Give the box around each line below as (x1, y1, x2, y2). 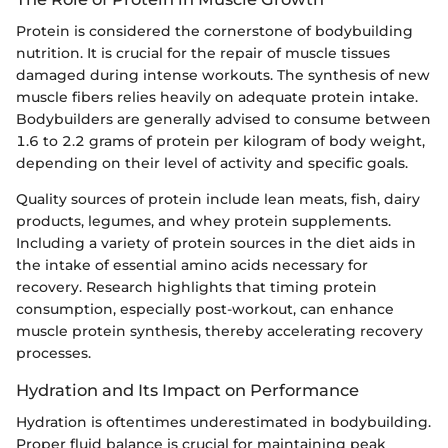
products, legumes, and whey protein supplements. (16, 211, 391, 230)
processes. (16, 343, 91, 362)
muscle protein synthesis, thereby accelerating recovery (16, 321, 423, 340)
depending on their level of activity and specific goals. (16, 153, 408, 172)
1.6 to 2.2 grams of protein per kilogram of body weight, (16, 131, 425, 150)
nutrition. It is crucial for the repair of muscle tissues (16, 43, 390, 62)
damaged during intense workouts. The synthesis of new (16, 65, 430, 84)
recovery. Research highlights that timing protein (16, 277, 377, 296)
